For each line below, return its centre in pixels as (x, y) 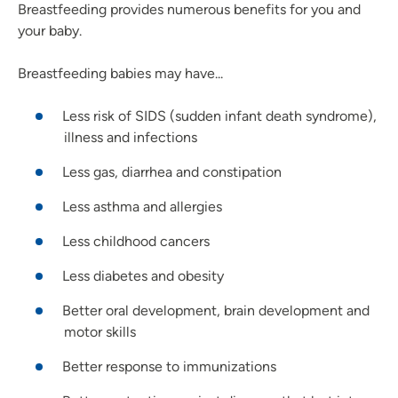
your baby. (50, 30)
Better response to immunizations (169, 366)
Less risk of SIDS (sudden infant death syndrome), (219, 115)
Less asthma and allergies (142, 206)
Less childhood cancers (136, 241)
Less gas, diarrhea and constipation (172, 171)
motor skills (100, 331)
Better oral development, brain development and (216, 310)
